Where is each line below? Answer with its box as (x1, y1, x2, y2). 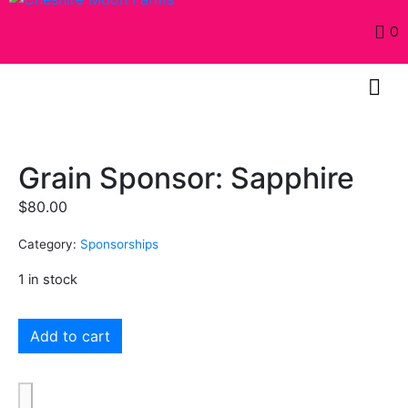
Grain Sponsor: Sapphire (18, 160, 354, 196)
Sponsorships (80, 237, 158, 251)
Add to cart (30, 326, 110, 345)
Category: (18, 237, 76, 251)
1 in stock (18, 270, 77, 288)
